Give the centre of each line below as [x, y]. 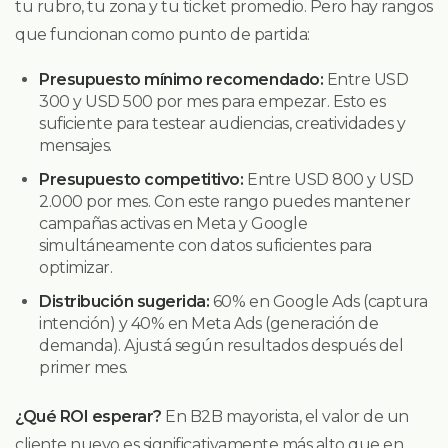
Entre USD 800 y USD [328, 179]
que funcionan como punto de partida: [162, 34]
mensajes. [75, 145]
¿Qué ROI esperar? [88, 416]
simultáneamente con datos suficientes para [205, 245]
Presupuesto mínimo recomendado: [181, 79]
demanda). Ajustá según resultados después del [221, 345]
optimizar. [76, 267]
